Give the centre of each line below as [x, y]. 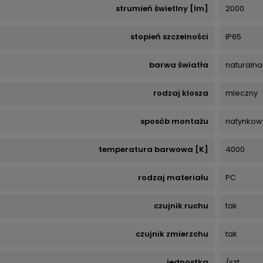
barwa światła [179, 65]
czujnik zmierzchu [172, 234]
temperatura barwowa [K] [154, 149]
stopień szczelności [170, 37]
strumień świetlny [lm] [162, 9]
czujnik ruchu [181, 206]
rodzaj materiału [173, 178]
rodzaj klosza [181, 93]
